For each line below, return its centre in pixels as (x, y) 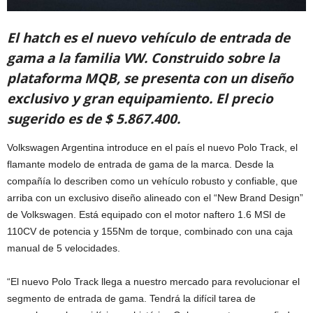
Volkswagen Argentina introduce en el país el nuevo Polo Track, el (152, 147)
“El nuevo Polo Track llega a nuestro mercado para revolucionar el (153, 281)
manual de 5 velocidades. (64, 248)
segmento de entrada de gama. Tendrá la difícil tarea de (131, 298)
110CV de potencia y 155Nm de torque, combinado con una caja (150, 231)
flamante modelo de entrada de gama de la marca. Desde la (140, 164)
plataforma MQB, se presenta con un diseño (150, 78)
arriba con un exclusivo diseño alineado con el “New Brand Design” (155, 197)
